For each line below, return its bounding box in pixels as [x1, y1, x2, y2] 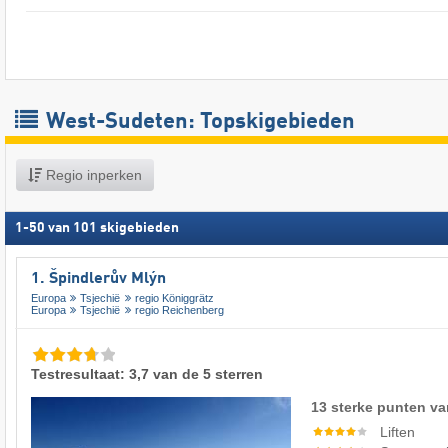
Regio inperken [42, 166, 142, 183]
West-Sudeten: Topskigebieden [41, 110, 355, 133]
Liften [380, 424, 416, 441]
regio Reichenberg [134, 304, 224, 317]
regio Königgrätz [134, 292, 214, 305]
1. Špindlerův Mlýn [31, 270, 166, 287]
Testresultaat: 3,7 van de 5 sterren [31, 366, 263, 383]
